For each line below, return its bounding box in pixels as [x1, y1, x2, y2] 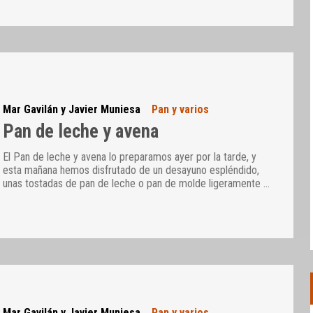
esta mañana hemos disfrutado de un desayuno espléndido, [3, 163, 260, 177]
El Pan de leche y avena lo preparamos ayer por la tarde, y [3, 150, 257, 164]
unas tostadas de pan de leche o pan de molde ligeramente [3, 177, 264, 191]
